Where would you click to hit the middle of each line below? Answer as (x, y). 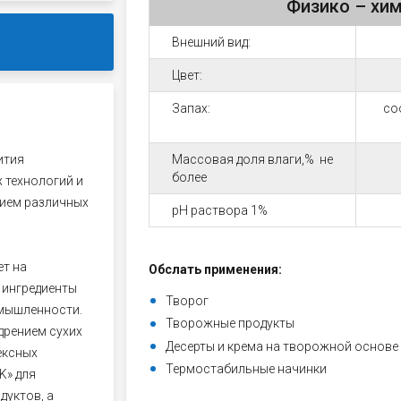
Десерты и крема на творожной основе (282, 346)
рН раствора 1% (221, 210)
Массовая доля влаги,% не (252, 159)
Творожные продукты (230, 324)
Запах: (191, 108)
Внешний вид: (211, 42)
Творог (187, 301)
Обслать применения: (215, 269)
